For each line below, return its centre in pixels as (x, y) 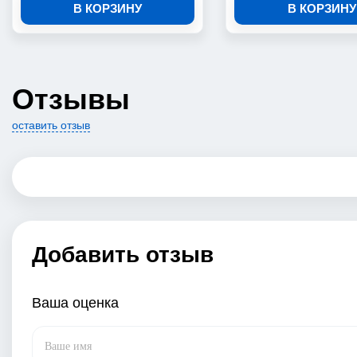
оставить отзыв (51, 125)
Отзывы (71, 99)
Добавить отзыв (123, 255)
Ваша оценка (75, 303)
